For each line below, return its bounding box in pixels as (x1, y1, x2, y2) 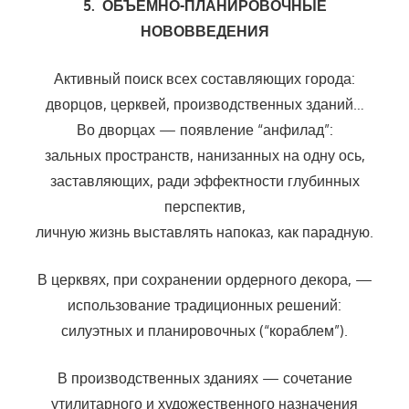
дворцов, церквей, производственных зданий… (45, 95, 364, 114)
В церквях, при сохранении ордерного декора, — (37, 270, 372, 289)
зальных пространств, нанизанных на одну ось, (44, 146, 365, 165)
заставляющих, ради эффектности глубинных (49, 172, 360, 191)
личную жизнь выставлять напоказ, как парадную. (36, 223, 373, 242)
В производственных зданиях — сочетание (57, 369, 352, 388)
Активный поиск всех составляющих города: (54, 69, 355, 89)
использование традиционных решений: (68, 296, 341, 315)
